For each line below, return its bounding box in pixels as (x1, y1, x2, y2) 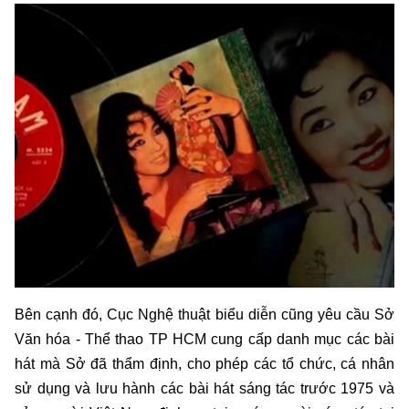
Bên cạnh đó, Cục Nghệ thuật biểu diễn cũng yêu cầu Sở (15, 307, 394, 323)
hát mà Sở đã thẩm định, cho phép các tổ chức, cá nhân (15, 356, 394, 372)
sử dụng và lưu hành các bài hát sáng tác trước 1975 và (15, 381, 394, 397)
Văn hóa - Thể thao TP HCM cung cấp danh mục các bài (15, 331, 394, 348)
